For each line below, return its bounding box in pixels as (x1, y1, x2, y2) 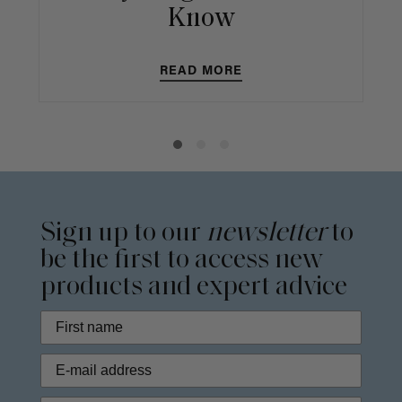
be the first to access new (40, 246, 323, 275)
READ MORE (159, 66, 243, 79)
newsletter (206, 219, 326, 248)
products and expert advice (40, 273, 347, 301)
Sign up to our (40, 219, 206, 248)
